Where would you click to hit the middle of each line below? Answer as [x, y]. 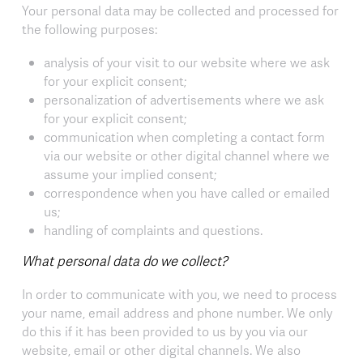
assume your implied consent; [130, 174]
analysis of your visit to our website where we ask [187, 62]
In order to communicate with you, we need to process [179, 295]
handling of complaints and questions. [153, 230]
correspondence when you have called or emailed [187, 192]
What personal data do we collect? [125, 261]
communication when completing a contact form [184, 137]
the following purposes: [90, 29]
